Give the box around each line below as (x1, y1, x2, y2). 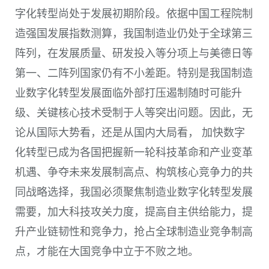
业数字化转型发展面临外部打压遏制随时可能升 (15, 86, 242, 99)
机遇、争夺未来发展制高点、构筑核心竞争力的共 (15, 166, 253, 178)
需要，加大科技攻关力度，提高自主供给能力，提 (15, 205, 253, 218)
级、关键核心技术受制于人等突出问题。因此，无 (15, 106, 253, 119)
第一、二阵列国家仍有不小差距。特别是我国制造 (15, 67, 253, 79)
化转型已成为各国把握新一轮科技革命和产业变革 (15, 146, 253, 159)
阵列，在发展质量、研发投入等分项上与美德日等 (15, 47, 253, 59)
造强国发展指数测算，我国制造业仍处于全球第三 (15, 27, 253, 40)
